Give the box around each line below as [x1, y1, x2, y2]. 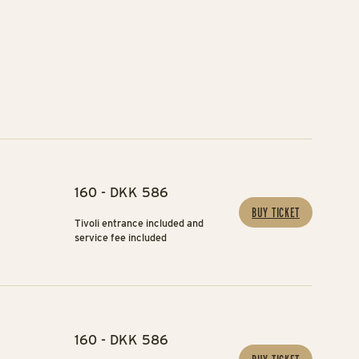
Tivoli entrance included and [74, 217, 204, 230]
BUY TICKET [252, 204, 300, 221]
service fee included [74, 232, 167, 244]
